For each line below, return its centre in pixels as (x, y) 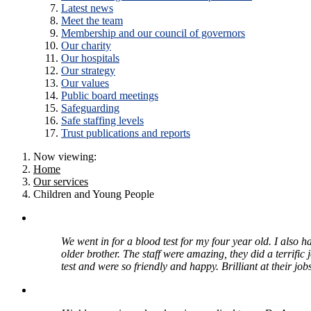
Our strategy (88, 71)
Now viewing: (65, 157)
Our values (85, 83)
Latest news (87, 8)
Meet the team (92, 21)
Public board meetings (110, 96)
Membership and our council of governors (153, 33)
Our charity (86, 46)
